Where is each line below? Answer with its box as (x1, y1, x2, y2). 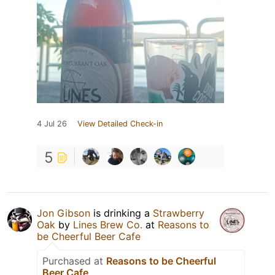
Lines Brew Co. (73, 219, 142, 231)
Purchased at (42, 255, 106, 268)
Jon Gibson (37, 207, 90, 220)
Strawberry (153, 207, 204, 220)
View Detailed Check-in (77, 119, 163, 129)
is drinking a (90, 207, 153, 220)
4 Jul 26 (37, 119, 67, 129)
